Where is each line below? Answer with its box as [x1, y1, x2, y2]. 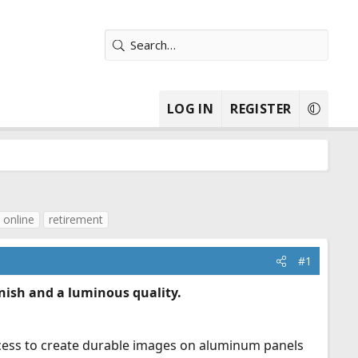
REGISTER [230, 100, 292, 117]
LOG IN [166, 100, 214, 117]
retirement [49, 212, 103, 227]
